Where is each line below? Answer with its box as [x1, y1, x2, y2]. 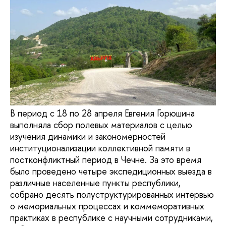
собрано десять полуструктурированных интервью [10, 188, 214, 201]
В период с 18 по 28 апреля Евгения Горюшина [10, 107, 195, 120]
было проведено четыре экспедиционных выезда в [10, 165, 212, 178]
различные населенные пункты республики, [10, 177, 181, 190]
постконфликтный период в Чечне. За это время [10, 153, 201, 166]
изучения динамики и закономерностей [10, 130, 165, 143]
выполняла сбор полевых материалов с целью [10, 119, 192, 132]
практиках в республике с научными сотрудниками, [10, 211, 213, 224]
